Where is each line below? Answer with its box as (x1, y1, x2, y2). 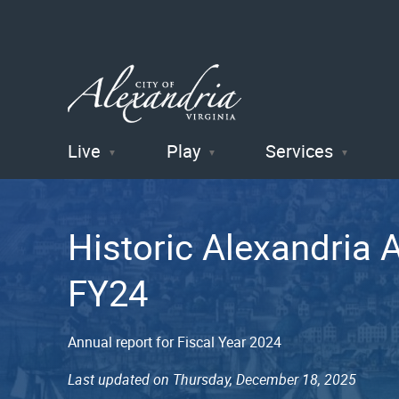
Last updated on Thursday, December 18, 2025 (68, 369, 356, 389)
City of (68, 153, 170, 202)
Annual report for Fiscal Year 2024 (68, 331, 281, 352)
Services (265, 138, 334, 163)
